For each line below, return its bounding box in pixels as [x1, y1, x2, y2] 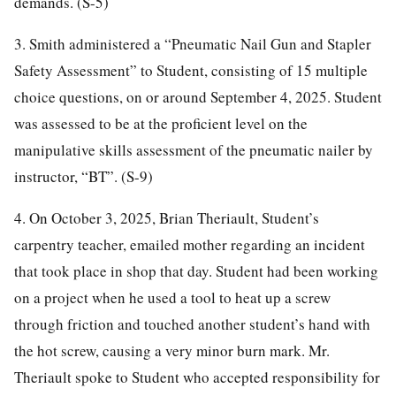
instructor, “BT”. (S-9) [14, 165, 153, 187]
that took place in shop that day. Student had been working [14, 260, 378, 281]
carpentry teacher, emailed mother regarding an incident [14, 233, 365, 255]
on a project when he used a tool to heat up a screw [14, 286, 331, 308]
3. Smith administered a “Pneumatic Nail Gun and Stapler [14, 33, 371, 54]
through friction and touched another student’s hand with [14, 313, 370, 334]
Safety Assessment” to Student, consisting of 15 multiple [14, 59, 368, 80]
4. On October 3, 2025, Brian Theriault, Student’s [14, 207, 319, 228]
